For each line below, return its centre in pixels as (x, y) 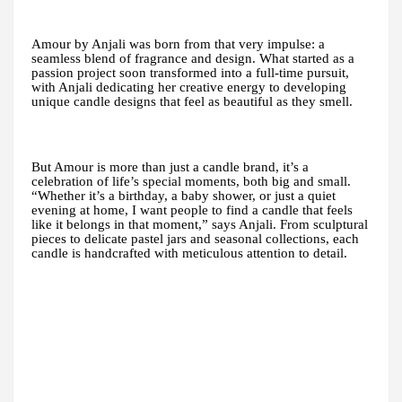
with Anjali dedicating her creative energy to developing (189, 87)
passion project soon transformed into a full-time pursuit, (190, 72)
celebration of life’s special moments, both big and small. (191, 181)
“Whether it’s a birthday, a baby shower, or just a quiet (184, 195)
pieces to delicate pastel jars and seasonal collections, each (195, 238)
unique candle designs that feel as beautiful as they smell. (192, 101)
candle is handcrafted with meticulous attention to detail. (189, 253)
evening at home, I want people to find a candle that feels (192, 210)
